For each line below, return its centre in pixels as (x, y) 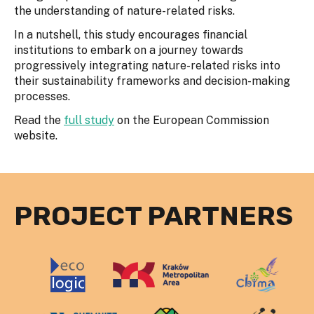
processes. (42, 97)
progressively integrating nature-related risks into (147, 66)
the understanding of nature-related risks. (124, 11)
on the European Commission (192, 121)
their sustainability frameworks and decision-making (152, 81)
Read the (39, 121)
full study (89, 121)
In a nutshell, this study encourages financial (131, 35)
